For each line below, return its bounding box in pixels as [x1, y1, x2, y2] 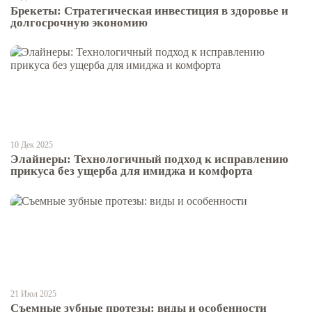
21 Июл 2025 [10, 288, 56, 299]
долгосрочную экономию [10, 16, 148, 30]
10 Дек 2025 [10, 140, 53, 150]
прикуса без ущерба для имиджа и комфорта [10, 164, 253, 178]
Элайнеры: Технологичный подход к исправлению [10, 153, 288, 166]
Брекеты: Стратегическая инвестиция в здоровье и [10, 4, 288, 18]
